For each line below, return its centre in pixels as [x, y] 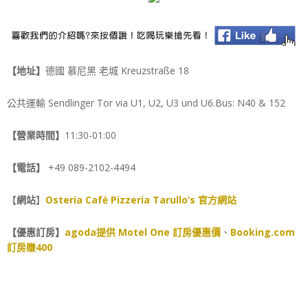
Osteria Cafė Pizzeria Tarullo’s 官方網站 [141, 199]
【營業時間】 [36, 135]
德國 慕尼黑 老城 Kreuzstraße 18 [117, 70]
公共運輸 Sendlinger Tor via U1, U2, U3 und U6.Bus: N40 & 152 [146, 102]
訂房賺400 [30, 247]
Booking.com [263, 232]
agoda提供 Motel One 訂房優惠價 [143, 232]
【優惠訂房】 [36, 232]
